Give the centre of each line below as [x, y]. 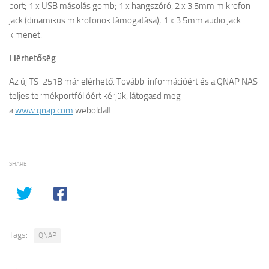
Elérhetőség [32, 58]
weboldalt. [93, 110]
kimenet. [26, 35]
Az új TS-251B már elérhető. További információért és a [113, 82]
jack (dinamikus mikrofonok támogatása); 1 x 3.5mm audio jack [125, 20]
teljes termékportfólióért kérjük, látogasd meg [95, 96]
